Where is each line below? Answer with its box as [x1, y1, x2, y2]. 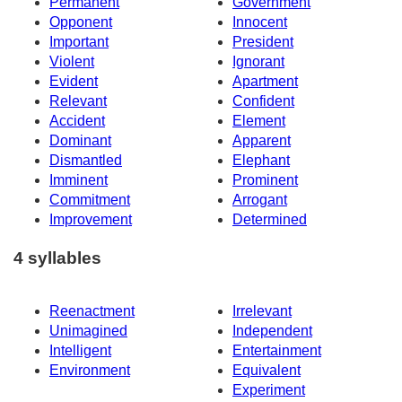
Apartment [232, 74, 298, 90]
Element [232, 113, 285, 129]
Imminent [49, 172, 108, 188]
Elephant [232, 153, 290, 169]
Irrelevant [232, 302, 292, 319]
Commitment [49, 192, 130, 208]
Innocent [232, 14, 287, 31]
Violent [49, 54, 94, 70]
